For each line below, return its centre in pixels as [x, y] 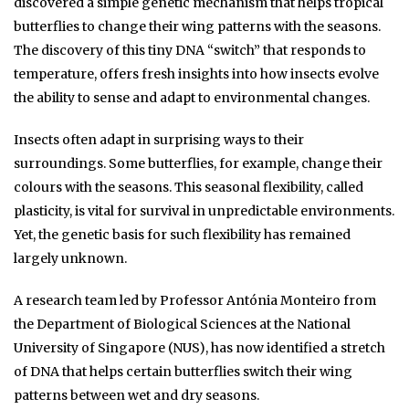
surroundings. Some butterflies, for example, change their [198, 163]
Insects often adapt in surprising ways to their [159, 139]
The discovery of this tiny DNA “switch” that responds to [190, 50]
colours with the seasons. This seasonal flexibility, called [189, 187]
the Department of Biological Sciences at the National [182, 324]
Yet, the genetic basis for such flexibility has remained [182, 234]
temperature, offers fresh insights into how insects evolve [196, 73]
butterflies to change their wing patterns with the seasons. [197, 26]
